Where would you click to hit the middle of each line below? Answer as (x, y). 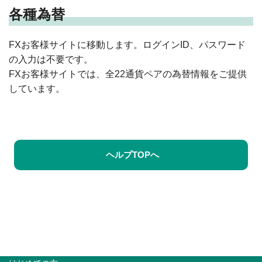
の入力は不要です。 (51, 59)
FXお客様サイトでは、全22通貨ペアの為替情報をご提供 (128, 74)
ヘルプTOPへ (132, 154)
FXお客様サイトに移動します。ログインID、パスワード (127, 44)
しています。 (37, 88)
